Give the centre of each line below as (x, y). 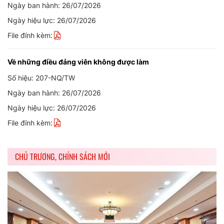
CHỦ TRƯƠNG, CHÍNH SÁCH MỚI (62, 156)
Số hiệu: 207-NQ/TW (41, 78)
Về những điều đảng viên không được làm (78, 62)
